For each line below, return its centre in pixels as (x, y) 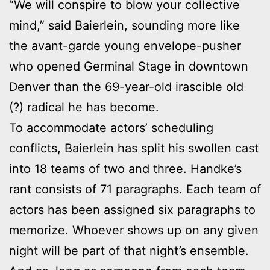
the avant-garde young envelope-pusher (125, 46)
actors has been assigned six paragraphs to (132, 210)
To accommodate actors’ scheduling (111, 128)
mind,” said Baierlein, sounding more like (124, 26)
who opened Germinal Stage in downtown (129, 67)
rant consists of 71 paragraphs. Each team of (135, 190)
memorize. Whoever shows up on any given (134, 231)
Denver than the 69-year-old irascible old (126, 87)
